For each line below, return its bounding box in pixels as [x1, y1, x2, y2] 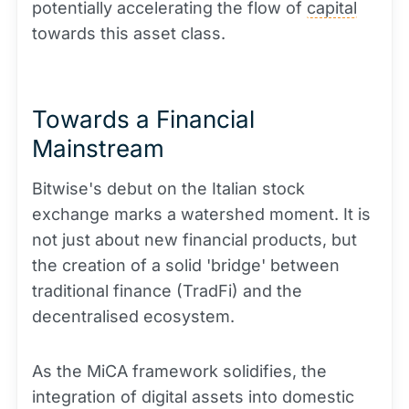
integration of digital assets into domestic [32, 387, 354, 406]
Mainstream [32, 134, 164, 163]
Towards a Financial [32, 105, 255, 133]
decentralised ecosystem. [32, 307, 235, 326]
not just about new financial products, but [32, 230, 357, 249]
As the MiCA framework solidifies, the [32, 362, 327, 381]
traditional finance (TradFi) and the [32, 281, 302, 300]
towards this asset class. [32, 24, 225, 43]
